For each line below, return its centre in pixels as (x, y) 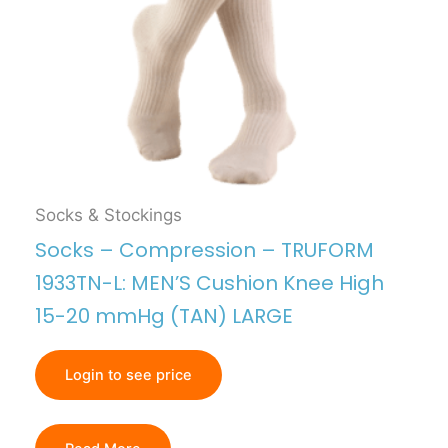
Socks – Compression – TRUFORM (204, 250)
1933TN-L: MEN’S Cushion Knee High (209, 283)
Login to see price (128, 375)
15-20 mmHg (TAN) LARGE (164, 316)
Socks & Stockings (108, 214)
